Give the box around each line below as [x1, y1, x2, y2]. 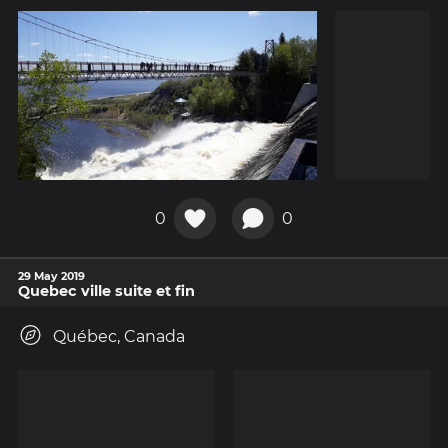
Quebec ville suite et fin [18, 282, 195, 301]
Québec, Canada [53, 327, 185, 347]
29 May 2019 [18, 269, 85, 284]
